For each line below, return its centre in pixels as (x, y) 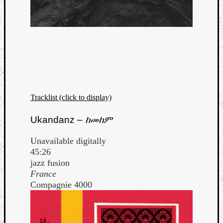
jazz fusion (50, 163)
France (43, 174)
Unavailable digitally (68, 141)
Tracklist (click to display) (71, 97)
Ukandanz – (58, 119)
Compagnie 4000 (61, 185)
